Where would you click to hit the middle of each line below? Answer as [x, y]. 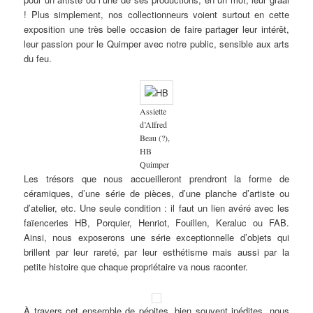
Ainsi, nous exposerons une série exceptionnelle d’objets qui [156, 237]
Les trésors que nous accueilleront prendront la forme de [156, 178]
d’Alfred [153, 124]
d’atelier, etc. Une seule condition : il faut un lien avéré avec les [156, 208]
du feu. [38, 58]
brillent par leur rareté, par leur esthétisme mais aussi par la [156, 252]
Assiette [153, 111]
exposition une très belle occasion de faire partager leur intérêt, [156, 29]
